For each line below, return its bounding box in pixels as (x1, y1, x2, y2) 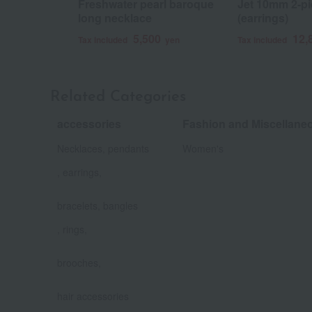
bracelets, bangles (57, 198, 138, 212)
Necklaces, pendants (57, 141, 149, 155)
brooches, (57, 255, 101, 270)
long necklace (78, 9, 152, 26)
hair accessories (57, 288, 129, 303)
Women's (182, 141, 224, 155)
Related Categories (50, 88, 186, 105)
